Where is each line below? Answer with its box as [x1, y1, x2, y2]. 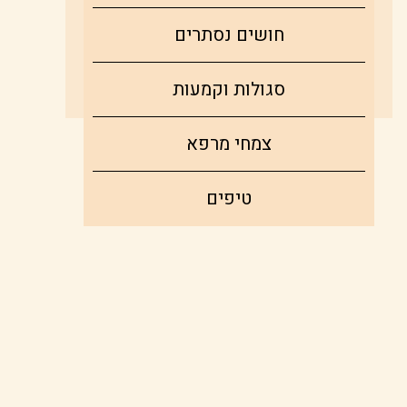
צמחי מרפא [186, 131, 272, 158]
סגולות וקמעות [173, 76, 285, 104]
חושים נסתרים [174, 22, 284, 49]
